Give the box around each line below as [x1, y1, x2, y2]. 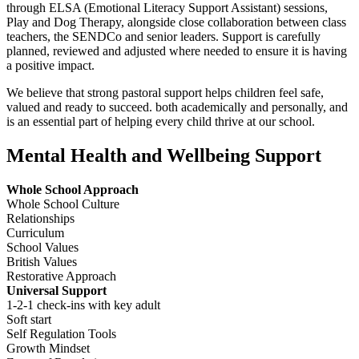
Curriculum [6, 225, 64, 240]
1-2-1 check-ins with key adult [6, 297, 160, 312]
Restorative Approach [6, 268, 116, 283]
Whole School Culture [6, 196, 119, 211]
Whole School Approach [6, 182, 139, 196]
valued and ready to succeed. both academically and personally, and [6, 99, 348, 114]
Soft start [6, 312, 51, 326]
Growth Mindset [6, 341, 90, 355]
